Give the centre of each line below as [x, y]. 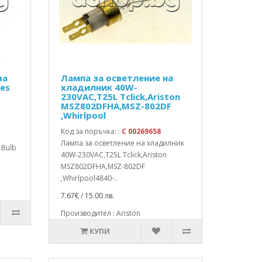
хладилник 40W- [99, 87]
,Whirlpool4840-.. [89, 178]
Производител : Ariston [101, 213]
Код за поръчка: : [92, 131]
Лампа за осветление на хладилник [123, 143]
